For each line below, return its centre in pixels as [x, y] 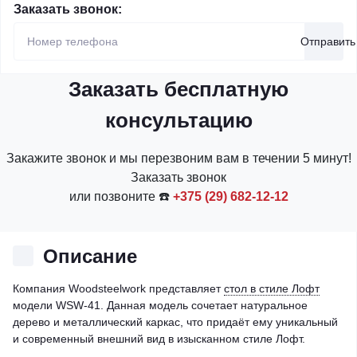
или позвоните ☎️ [121, 196]
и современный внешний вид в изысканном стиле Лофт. [159, 338]
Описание [90, 256]
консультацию [178, 120]
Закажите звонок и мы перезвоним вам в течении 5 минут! [178, 158]
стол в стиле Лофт [272, 288]
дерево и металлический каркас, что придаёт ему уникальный [175, 322]
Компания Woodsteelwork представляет [118, 288]
